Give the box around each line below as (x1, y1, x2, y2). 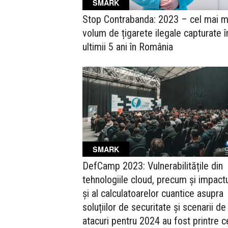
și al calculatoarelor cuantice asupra (82, 187, 223, 200)
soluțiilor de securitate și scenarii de (82, 201, 226, 214)
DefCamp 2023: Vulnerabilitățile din (82, 160, 223, 173)
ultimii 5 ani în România (82, 40, 173, 53)
